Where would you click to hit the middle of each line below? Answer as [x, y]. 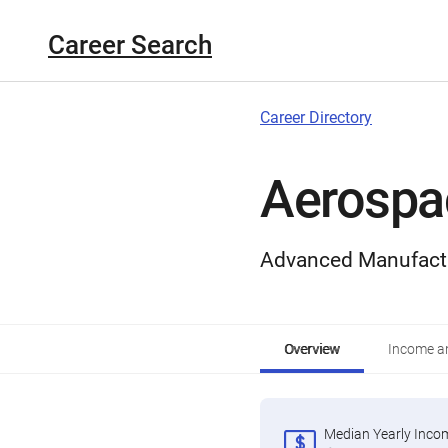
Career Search [130, 44]
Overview [312, 349]
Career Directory [316, 117]
